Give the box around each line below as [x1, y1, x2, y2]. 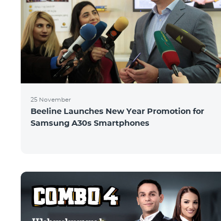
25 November [31, 96, 71, 103]
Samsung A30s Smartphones [31, 118, 149, 128]
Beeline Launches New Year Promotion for [31, 107, 204, 116]
